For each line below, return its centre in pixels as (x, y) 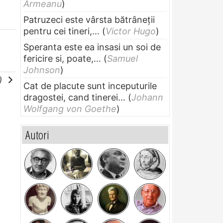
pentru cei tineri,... (61, 31)
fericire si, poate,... (62, 58)
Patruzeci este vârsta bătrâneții (89, 19)
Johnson (42, 70)
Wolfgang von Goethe (70, 109)
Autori (37, 134)
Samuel (122, 58)
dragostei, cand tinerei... (74, 97)
